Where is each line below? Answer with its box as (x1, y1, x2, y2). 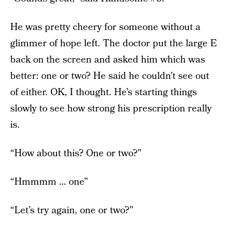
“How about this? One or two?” (10, 146, 141, 160)
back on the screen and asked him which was (10, 52, 205, 67)
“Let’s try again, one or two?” (10, 203, 133, 217)
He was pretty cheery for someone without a (10, 20, 201, 34)
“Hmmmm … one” (10, 175, 88, 189)
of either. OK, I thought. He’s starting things (10, 85, 197, 99)
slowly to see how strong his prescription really (10, 101, 212, 116)
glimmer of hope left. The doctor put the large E (10, 36, 217, 50)
